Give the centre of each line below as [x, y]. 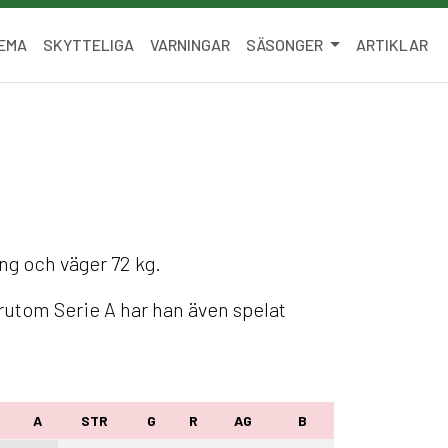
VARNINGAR [190, 44]
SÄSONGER [286, 44]
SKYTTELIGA [89, 44]
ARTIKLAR [392, 44]
